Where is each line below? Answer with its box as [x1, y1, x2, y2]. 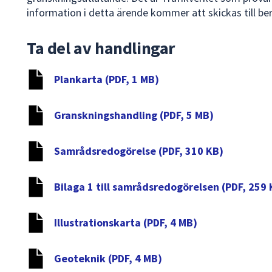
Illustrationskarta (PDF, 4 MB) [54, 216, 197, 230]
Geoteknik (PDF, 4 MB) [54, 251, 162, 266]
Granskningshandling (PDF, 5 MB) [54, 108, 214, 123]
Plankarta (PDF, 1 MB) [54, 72, 159, 87]
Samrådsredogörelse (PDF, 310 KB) [54, 144, 223, 158]
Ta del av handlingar [27, 37, 175, 59]
